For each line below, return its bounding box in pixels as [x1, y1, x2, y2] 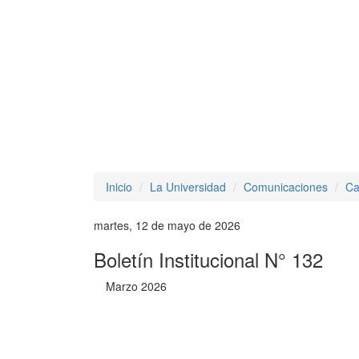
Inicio [106, 179, 132, 195]
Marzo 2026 [106, 278, 167, 294]
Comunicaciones [244, 179, 328, 195]
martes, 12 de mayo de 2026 [94, 217, 240, 233]
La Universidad [150, 179, 226, 195]
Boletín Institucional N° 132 [94, 245, 323, 273]
